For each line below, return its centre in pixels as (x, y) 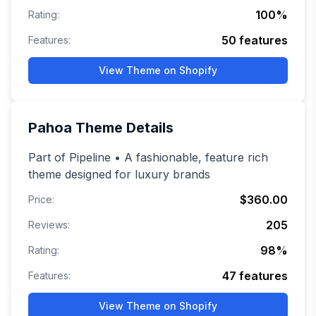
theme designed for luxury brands (119, 175)
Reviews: (49, 225)
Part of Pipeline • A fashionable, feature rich (148, 158)
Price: (41, 200)
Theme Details (123, 128)
